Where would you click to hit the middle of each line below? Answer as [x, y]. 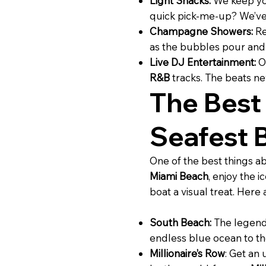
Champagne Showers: [201, 31]
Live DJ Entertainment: [204, 62]
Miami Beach [179, 176]
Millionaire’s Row [187, 253]
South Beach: [180, 222]
